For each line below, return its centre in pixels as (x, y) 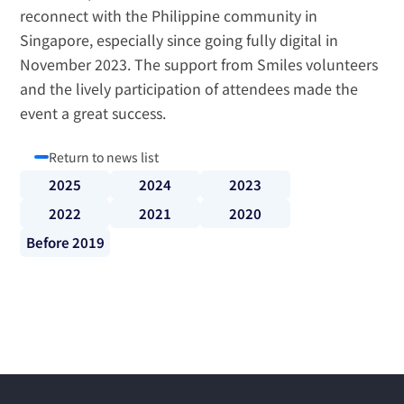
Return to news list (104, 157)
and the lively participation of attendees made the (189, 88)
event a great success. (93, 113)
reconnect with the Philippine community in (169, 15)
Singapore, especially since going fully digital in (179, 40)
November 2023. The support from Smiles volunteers (199, 64)
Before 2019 (65, 242)
